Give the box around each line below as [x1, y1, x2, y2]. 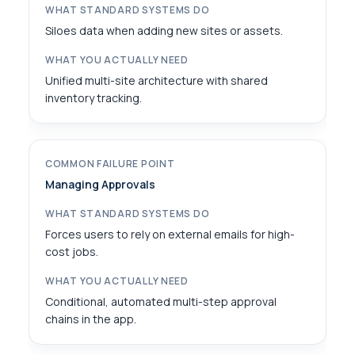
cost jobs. [45, 244, 98, 259]
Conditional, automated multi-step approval [45, 294, 277, 309]
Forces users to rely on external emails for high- [45, 227, 295, 242]
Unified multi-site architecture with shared [45, 73, 268, 88]
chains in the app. [45, 311, 136, 326]
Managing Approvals [45, 177, 155, 192]
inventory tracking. [45, 90, 142, 105]
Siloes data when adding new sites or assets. [45, 23, 283, 38]
